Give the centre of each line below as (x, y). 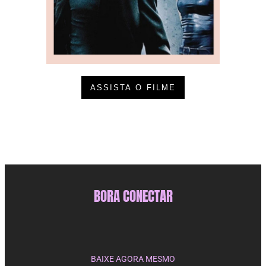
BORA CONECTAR (133, 196)
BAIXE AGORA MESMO (133, 259)
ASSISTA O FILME (133, 88)
